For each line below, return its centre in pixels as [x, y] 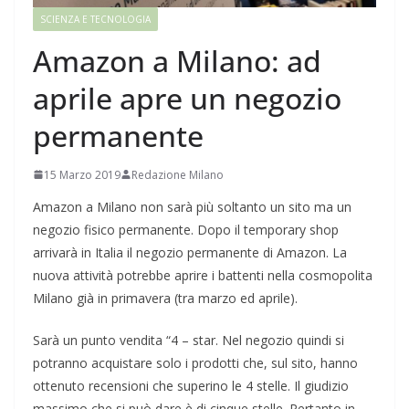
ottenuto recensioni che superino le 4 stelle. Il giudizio [191, 385]
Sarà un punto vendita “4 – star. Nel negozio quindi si [189, 340]
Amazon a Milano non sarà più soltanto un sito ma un [192, 206]
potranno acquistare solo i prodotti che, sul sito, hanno [195, 362]
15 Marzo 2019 [82, 174]
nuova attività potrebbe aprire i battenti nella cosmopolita [203, 275]
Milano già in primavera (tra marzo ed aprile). [165, 298]
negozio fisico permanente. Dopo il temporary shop [186, 229]
